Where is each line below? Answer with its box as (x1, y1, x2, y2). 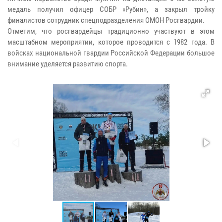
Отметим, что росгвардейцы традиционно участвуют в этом (7, 27, 215, 36)
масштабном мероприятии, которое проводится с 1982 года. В (7, 38, 215, 47)
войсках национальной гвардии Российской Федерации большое (7, 49, 215, 58)
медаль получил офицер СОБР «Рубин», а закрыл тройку (7, 5, 215, 14)
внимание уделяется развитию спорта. (7, 59, 128, 69)
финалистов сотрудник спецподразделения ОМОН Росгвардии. (7, 16, 205, 25)
